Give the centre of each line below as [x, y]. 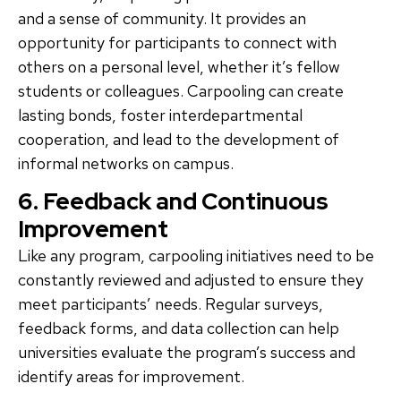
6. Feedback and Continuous [173, 202]
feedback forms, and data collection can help [179, 328]
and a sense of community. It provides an [162, 19]
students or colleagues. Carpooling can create [181, 91]
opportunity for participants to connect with [177, 43]
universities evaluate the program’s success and [187, 353]
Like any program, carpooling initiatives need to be [196, 256]
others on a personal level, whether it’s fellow [179, 67]
